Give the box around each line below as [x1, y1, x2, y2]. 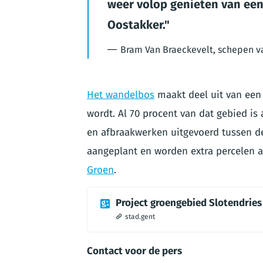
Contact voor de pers [87, 245, 182, 258]
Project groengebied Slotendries [116, 197, 262, 210]
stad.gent [125, 213, 155, 221]
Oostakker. [107, 18, 164, 32]
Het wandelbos [87, 89, 154, 102]
